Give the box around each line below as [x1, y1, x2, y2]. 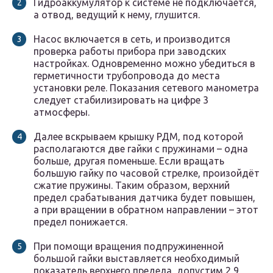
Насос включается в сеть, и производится [34, 34, 230, 45]
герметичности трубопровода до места [34, 70, 220, 82]
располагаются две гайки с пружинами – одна [34, 143, 248, 155]
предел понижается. [34, 216, 127, 228]
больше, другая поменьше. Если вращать [34, 155, 224, 167]
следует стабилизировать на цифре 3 [34, 94, 208, 106]
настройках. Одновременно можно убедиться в [34, 58, 255, 69]
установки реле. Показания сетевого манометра [34, 82, 259, 94]
